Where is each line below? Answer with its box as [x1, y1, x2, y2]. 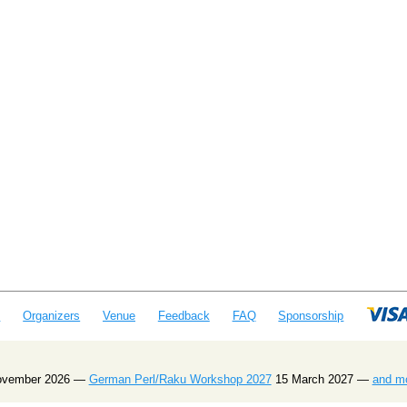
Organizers [23, 308, 81, 323]
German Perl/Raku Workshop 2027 [88, 372, 272, 387]
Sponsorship [278, 308, 344, 323]
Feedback [157, 308, 210, 323]
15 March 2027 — [271, 372, 372, 387]
